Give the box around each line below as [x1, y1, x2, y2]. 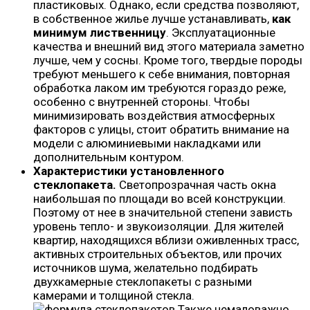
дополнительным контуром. [33, 150, 184, 165]
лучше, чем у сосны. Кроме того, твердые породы [33, 53, 302, 68]
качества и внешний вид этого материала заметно [33, 39, 304, 54]
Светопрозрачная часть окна [116, 178, 276, 192]
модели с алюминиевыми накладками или [33, 136, 261, 151]
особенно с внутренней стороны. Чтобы [33, 95, 250, 109]
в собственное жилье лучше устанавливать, [33, 12, 272, 26]
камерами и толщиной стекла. [33, 289, 194, 303]
